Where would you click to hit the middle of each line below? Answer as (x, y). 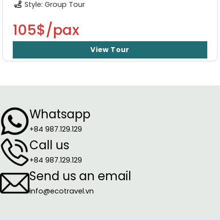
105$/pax (46, 30)
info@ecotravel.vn (62, 191)
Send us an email (80, 176)
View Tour (110, 50)
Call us (49, 145)
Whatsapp (60, 114)
